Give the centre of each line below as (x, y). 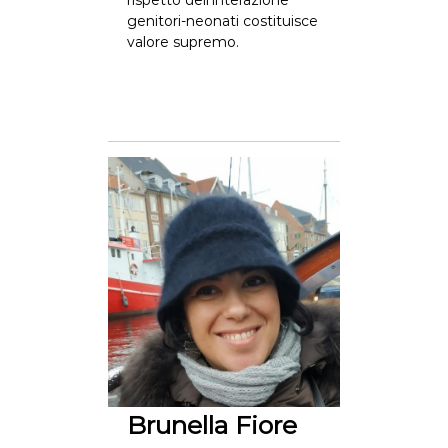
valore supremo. (182, 42)
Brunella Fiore (211, 425)
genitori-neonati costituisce (222, 21)
